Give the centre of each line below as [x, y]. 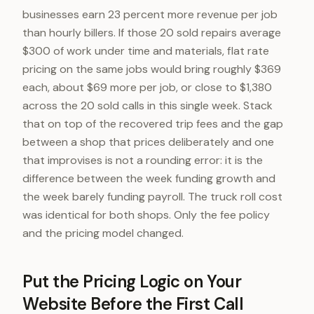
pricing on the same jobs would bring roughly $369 [152, 69]
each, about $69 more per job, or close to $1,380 [147, 87]
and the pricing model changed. [103, 233]
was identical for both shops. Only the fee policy [146, 215]
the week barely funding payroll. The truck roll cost [152, 197]
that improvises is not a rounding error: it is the [143, 160]
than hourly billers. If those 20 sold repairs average [152, 33]
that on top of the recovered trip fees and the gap [153, 124]
